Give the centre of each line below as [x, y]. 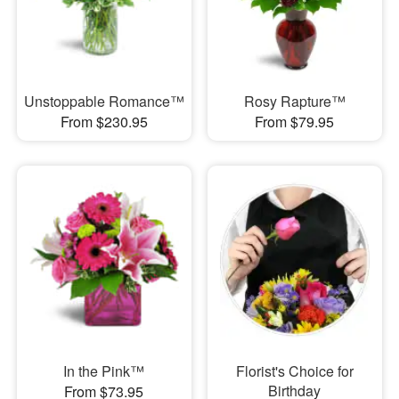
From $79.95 [295, 121]
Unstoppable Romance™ [104, 101]
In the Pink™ [104, 371]
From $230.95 [104, 121]
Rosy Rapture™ [294, 101]
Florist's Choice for [294, 371]
